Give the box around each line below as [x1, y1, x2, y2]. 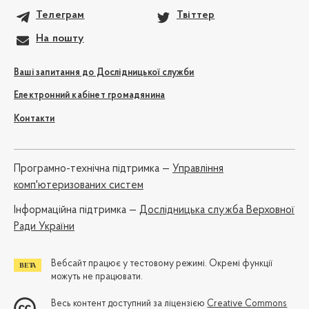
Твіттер [177, 10, 215, 21]
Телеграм [36, 10, 85, 21]
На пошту [36, 32, 84, 44]
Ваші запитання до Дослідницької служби [14, 68, 195, 79]
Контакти [14, 113, 55, 124]
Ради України [14, 221, 74, 233]
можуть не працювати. [51, 272, 143, 283]
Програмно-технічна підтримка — [14, 163, 172, 175]
